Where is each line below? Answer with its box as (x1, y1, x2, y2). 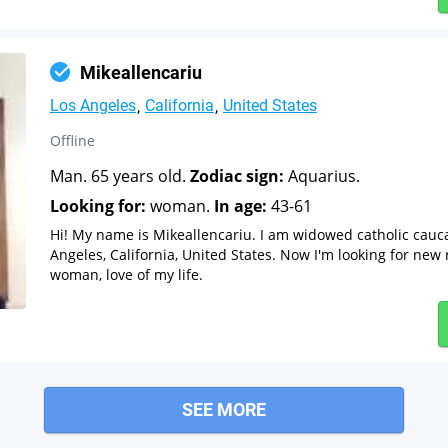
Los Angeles (50, 95, 136, 115)
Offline (50, 130, 95, 150)
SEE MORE (182, 398, 266, 420)
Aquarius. (284, 164, 360, 187)
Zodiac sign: (190, 164, 284, 187)
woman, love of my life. (50, 264, 203, 284)
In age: (214, 194, 267, 217)
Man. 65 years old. (50, 164, 190, 187)
